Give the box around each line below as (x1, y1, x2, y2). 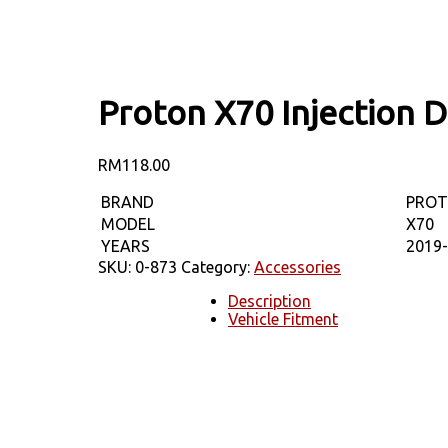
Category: (181, 257, 254, 276)
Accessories (254, 257, 341, 276)
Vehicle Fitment (228, 309, 338, 328)
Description (228, 291, 311, 310)
